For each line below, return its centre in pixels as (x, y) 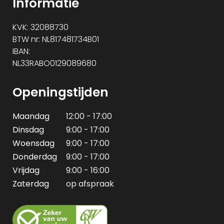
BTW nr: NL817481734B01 (56, 39)
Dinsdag (28, 129)
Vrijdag (26, 170)
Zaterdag (31, 183)
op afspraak (90, 183)
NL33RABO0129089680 (54, 63)
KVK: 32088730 (40, 27)
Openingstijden (60, 92)
